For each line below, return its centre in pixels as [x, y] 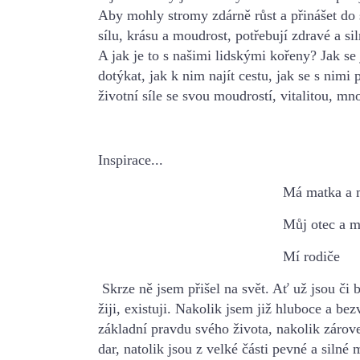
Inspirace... [131, 160]
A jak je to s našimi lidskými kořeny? [207, 55]
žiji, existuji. [137, 308]
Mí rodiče [219, 256]
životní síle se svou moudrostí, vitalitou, [215, 95]
